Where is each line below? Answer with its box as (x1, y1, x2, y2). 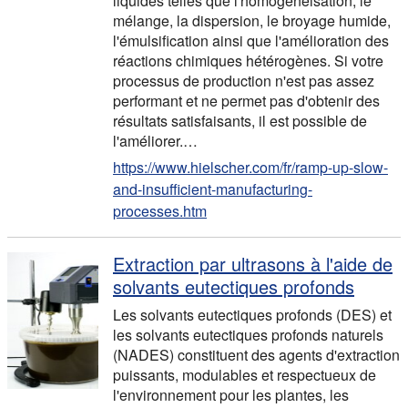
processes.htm (113, 200, 207, 221)
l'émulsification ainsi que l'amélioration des (113, 30, 389, 51)
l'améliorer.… (113, 130, 198, 151)
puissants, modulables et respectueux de (113, 364, 376, 385)
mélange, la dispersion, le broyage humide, (113, 10, 391, 31)
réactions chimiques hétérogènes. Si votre (113, 50, 383, 71)
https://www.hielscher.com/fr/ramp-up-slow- (113, 157, 388, 178)
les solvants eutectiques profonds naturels (113, 324, 383, 345)
